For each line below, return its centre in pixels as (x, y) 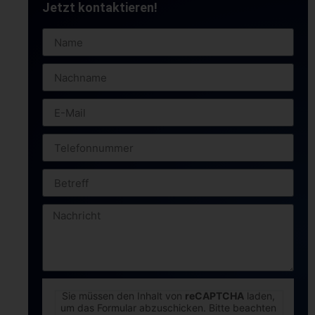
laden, (259, 296)
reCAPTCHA (214, 296)
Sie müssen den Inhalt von (123, 296)
